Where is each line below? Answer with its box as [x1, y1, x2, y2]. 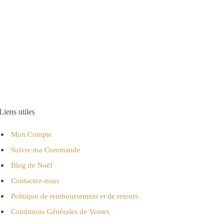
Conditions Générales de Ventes [10, 208, 110, 216]
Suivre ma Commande [10, 146, 80, 154]
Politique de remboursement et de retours [10, 192, 138, 201]
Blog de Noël [10, 161, 52, 170]
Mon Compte [10, 130, 52, 139]
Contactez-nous [10, 177, 59, 185]
